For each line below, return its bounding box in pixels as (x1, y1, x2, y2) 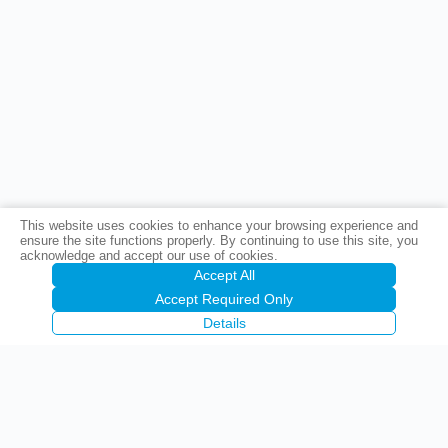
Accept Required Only (155, 291, 293, 307)
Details (202, 315, 246, 331)
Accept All (193, 267, 255, 283)
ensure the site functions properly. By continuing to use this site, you (20, 233, 418, 248)
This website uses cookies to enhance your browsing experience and (20, 218, 418, 233)
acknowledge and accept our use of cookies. (20, 248, 278, 263)
